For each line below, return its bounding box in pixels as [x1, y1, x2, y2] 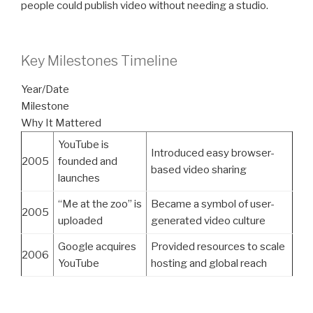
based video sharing [151, 163, 247, 176]
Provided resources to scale [151, 240, 285, 253]
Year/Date [21, 82, 69, 96]
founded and [58, 154, 117, 168]
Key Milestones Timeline [21, 52, 177, 69]
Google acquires [58, 240, 136, 253]
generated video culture [151, 214, 265, 227]
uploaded [58, 214, 103, 227]
